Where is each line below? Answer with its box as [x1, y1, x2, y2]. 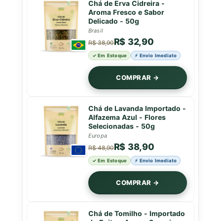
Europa [88, 131, 107, 139]
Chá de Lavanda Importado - [88, 103, 186, 113]
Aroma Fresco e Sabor [88, 7, 164, 17]
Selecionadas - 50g [88, 121, 155, 131]
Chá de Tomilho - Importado [88, 208, 185, 218]
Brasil [88, 26, 103, 34]
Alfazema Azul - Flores [88, 112, 166, 122]
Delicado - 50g [88, 16, 139, 26]
